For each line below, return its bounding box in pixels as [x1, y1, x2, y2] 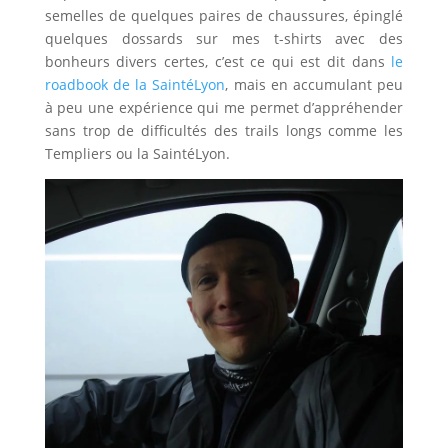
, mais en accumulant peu [225, 74, 404, 94]
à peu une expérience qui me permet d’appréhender [44, 97, 404, 117]
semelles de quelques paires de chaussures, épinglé [44, 5, 404, 25]
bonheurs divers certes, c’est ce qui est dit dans [44, 51, 392, 71]
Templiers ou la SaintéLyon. [44, 143, 230, 163]
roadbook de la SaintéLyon [44, 74, 226, 94]
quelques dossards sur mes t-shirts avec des [44, 28, 404, 48]
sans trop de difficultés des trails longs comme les [44, 120, 404, 140]
